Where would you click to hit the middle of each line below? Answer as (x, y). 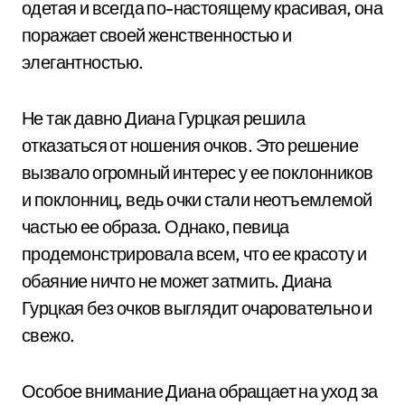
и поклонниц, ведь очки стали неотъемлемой (197, 199)
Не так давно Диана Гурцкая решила (164, 118)
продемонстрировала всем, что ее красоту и (194, 254)
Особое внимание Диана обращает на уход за (200, 391)
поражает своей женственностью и (157, 35)
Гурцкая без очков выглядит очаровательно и (197, 308)
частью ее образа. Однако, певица (155, 226)
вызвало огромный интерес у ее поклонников (198, 172)
